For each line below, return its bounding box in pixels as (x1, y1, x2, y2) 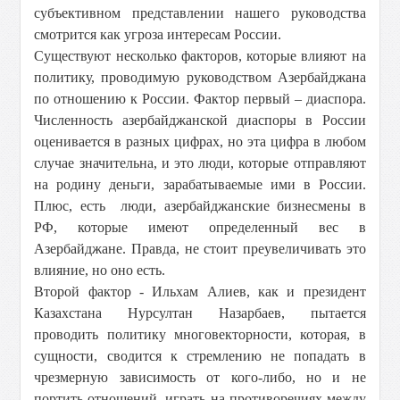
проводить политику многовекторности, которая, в (34, 327, 366, 342)
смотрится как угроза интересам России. (34, 27, 282, 42)
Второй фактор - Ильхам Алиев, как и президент (34, 284, 366, 299)
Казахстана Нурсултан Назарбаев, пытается (34, 305, 366, 321)
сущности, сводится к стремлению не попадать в (34, 348, 366, 363)
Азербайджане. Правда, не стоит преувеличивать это (34, 241, 366, 256)
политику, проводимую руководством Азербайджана (34, 70, 366, 85)
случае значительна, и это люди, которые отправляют (34, 155, 366, 171)
